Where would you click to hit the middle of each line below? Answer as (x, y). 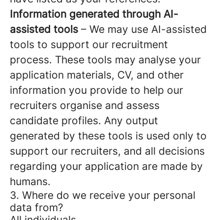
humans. (30, 181)
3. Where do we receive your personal (103, 195)
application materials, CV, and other (97, 75)
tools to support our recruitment (89, 44)
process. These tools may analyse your (105, 60)
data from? (37, 207)
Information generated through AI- (94, 14)
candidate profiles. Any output (84, 121)
